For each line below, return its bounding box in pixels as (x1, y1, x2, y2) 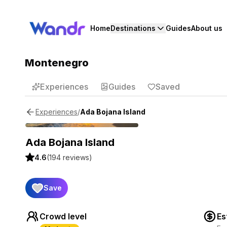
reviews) (61, 153, 92, 162)
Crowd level (40, 211, 87, 222)
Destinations (110, 24, 156, 32)
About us (191, 24, 222, 32)
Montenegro (25, 57, 89, 69)
